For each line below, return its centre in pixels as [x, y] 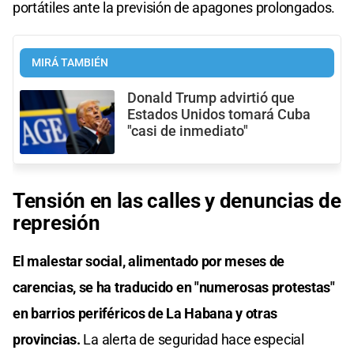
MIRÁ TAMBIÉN [70, 63]
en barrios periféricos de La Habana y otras [145, 313]
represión [56, 222]
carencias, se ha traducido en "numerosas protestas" [174, 287]
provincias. [48, 339]
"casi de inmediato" [188, 132]
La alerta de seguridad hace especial [194, 339]
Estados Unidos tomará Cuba [219, 115]
